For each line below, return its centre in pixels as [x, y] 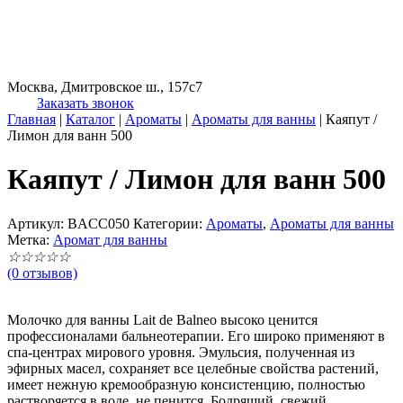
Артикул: [37, 223]
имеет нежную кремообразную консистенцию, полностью [186, 384]
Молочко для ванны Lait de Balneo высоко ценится [162, 319]
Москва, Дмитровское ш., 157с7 [105, 87]
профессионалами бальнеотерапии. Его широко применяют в [196, 336]
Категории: [170, 223]
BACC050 [99, 223]
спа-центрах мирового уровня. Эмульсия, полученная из [181, 352]
